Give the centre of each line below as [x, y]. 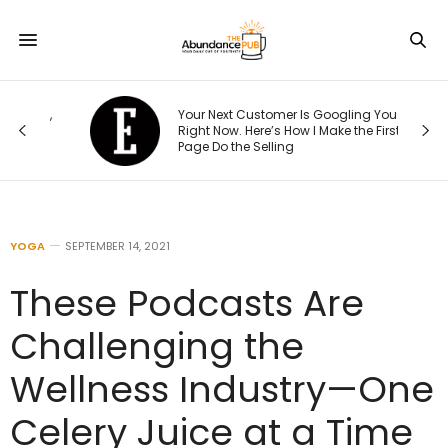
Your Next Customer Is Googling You [250, 114]
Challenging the [157, 346]
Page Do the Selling [198, 146]
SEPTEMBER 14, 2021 [117, 246]
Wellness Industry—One [222, 389]
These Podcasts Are [187, 303]
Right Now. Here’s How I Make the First [251, 130]
